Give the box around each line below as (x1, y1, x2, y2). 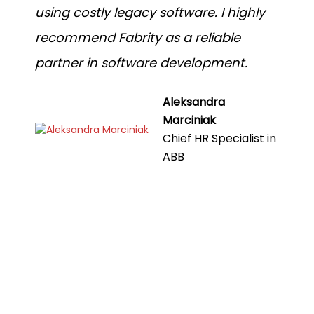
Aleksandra (163, 94, 225, 110)
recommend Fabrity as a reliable (35, 29, 240, 46)
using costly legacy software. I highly (35, 4, 265, 21)
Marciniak (163, 112, 216, 128)
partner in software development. (35, 54, 247, 71)
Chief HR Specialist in (163, 130, 276, 146)
